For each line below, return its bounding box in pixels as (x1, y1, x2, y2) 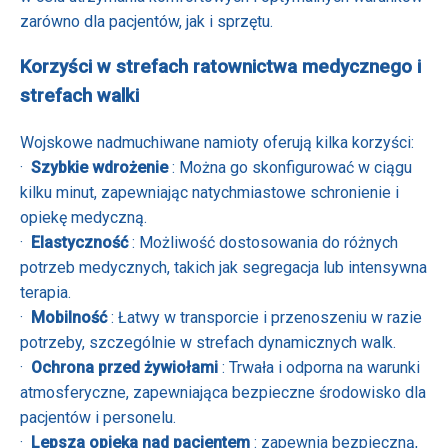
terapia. (20, 282, 71, 302)
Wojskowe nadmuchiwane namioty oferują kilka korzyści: (20, 132, 414, 152)
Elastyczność (31, 232, 132, 252)
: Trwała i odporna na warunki (222, 357, 420, 377)
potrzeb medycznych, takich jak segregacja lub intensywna (20, 257, 427, 277)
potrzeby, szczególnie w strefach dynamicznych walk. (20, 332, 396, 352)
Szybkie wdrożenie (31, 157, 172, 177)
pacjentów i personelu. (20, 407, 176, 427)
